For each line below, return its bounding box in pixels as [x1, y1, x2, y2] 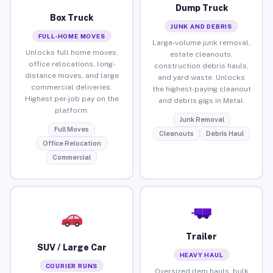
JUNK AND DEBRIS [171, 22, 232, 30]
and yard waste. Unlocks [158, 73, 245, 82]
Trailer [186, 231, 217, 241]
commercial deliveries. [31, 82, 112, 91]
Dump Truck [175, 2, 228, 13]
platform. [54, 105, 89, 115]
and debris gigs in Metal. [158, 96, 245, 105]
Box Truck [50, 12, 93, 23]
